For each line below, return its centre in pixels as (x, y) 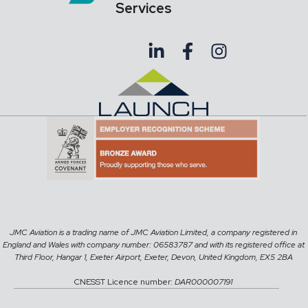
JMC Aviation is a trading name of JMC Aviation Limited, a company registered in (153, 233)
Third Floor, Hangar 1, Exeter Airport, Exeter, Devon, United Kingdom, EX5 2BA (153, 257)
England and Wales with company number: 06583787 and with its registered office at (153, 245)
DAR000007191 (203, 282)
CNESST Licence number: (124, 282)
